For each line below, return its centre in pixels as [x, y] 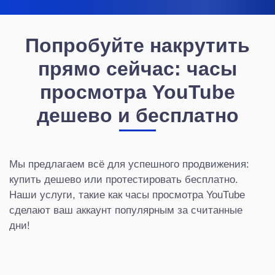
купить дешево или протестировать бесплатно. [124, 179]
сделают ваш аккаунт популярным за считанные [126, 209]
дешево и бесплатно [137, 114]
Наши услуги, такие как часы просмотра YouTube [127, 194]
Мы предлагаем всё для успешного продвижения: [129, 163]
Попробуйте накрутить [137, 45]
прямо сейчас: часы [137, 68]
